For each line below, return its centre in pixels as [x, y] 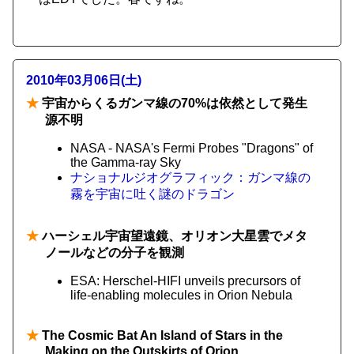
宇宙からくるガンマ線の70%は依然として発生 [173, 103]
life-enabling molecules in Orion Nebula [181, 295]
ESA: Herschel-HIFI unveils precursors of [185, 281]
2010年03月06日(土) [84, 80]
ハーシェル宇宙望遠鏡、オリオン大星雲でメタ [173, 236]
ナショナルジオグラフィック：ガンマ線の [190, 177]
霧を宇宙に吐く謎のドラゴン [153, 194]
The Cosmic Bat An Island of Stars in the [161, 335]
